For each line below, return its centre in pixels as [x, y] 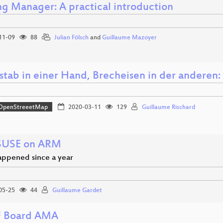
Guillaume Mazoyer [129, 38]
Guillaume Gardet [77, 190]
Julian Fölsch [71, 38]
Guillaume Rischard [168, 107]
